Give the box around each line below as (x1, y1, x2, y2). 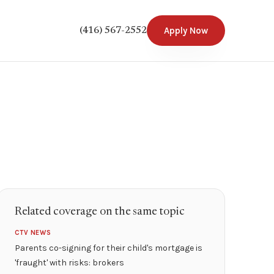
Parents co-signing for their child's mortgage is (14, 243, 202, 253)
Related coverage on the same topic (14, 207, 185, 218)
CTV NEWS (14, 229, 51, 237)
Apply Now (164, 25, 208, 36)
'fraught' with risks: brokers (14, 257, 124, 268)
